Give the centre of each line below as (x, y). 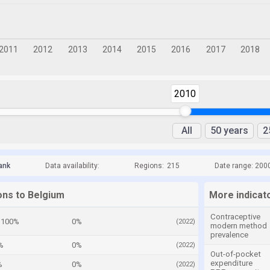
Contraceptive (235, 217)
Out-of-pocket (236, 254)
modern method (239, 226)
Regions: (149, 166)
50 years (229, 130)
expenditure (231, 263)
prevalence (229, 235)
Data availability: (72, 166)
